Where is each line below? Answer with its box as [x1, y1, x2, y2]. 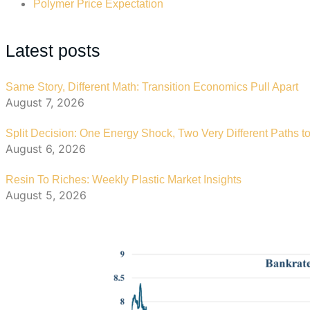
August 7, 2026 [6, 95, 84, 110]
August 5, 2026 [6, 188, 86, 203]
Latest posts [6, 41, 100, 61]
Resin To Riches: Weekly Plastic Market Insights [6, 174, 241, 186]
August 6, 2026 [6, 142, 86, 156]
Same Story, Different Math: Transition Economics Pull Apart [6, 81, 298, 93]
